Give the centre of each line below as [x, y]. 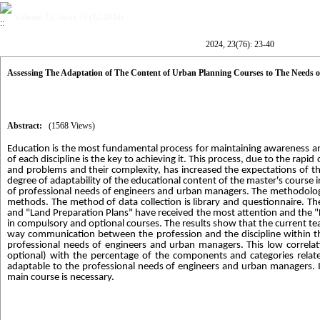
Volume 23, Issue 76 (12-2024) [69, 17]
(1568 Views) [72, 126]
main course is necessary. [61, 277]
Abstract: [25, 126]
